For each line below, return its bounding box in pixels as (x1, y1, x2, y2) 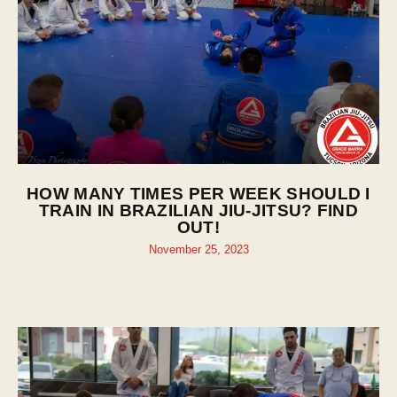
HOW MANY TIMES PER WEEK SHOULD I (27, 183, 370, 203)
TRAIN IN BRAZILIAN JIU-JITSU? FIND (38, 199, 359, 220)
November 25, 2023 (148, 242, 249, 256)
